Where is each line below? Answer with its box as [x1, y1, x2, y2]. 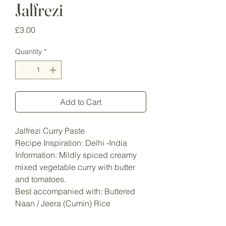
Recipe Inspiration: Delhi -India [15, 138, 127, 148]
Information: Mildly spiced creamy [15, 150, 137, 160]
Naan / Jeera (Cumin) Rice [15, 198, 110, 209]
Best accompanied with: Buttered [15, 186, 135, 197]
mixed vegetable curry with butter [15, 162, 135, 173]
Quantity [15, 47, 42, 56]
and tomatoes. [15, 174, 66, 185]
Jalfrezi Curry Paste [15, 126, 85, 136]
